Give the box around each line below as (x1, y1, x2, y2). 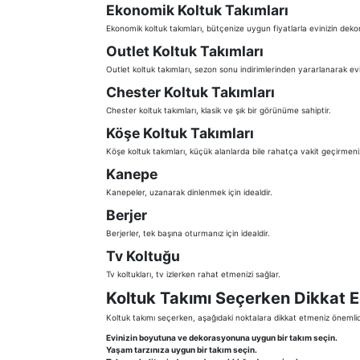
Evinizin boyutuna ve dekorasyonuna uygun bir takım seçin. (106, 333, 337, 343)
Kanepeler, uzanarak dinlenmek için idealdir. (106, 187, 272, 198)
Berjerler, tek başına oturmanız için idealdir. (106, 228, 270, 239)
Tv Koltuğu (106, 247, 180, 265)
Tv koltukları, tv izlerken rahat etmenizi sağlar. (106, 269, 280, 280)
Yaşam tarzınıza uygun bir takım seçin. (106, 345, 257, 355)
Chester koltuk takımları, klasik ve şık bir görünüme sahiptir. (106, 105, 331, 116)
